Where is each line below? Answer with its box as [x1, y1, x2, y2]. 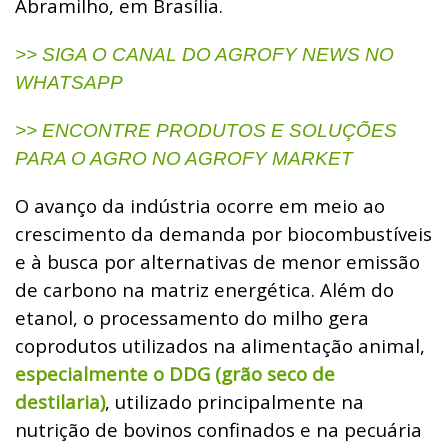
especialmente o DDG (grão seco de [15, 360, 335, 386]
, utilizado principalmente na [105, 388, 364, 414]
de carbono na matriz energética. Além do [15, 276, 394, 302]
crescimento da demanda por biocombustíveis [15, 220, 432, 246]
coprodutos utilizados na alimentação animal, [15, 332, 425, 358]
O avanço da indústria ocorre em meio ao [15, 192, 385, 218]
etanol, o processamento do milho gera [15, 304, 369, 330]
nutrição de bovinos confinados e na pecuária [15, 416, 422, 442]
